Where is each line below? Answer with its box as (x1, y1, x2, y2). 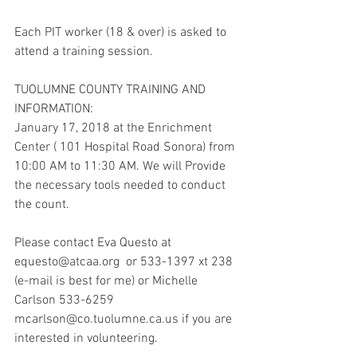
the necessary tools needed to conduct (14, 178, 229, 194)
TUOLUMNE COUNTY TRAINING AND (14, 82, 209, 98)
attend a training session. (14, 44, 153, 60)
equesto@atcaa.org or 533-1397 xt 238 (14, 254, 236, 270)
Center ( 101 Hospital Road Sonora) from (14, 139, 238, 155)
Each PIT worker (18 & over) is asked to (14, 25, 229, 41)
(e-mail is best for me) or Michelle (14, 273, 201, 289)
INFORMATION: (14, 101, 93, 117)
